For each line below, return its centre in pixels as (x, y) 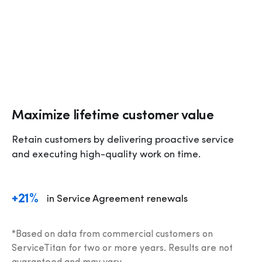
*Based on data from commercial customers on (112, 235)
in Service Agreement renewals (118, 199)
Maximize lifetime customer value (113, 116)
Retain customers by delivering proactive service (123, 140)
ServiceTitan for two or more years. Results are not (122, 249)
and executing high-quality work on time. (106, 155)
